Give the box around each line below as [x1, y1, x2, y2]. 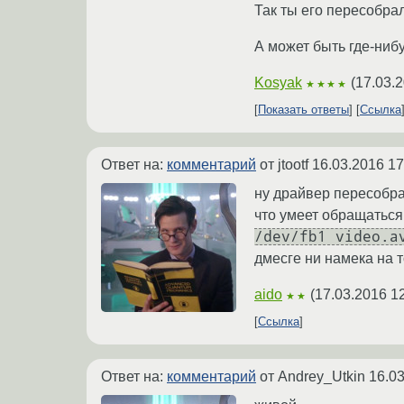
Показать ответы [258, 103, 349, 117]
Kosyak [254, 75, 302, 91]
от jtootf [256, 157, 312, 173]
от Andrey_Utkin [256, 369, 369, 385]
